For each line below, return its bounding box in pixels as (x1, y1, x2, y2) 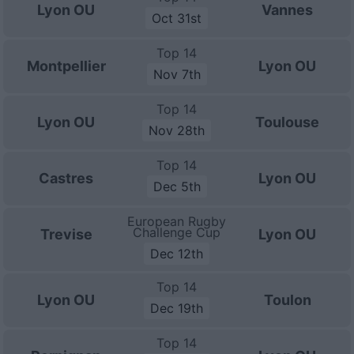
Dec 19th (150, 300, 204, 316)
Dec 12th (150, 246, 204, 262)
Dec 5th (153, 179, 201, 194)
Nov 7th (153, 66, 201, 82)
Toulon (263, 292, 311, 308)
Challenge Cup (133, 224, 221, 240)
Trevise (40, 226, 92, 243)
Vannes (262, 2, 314, 18)
